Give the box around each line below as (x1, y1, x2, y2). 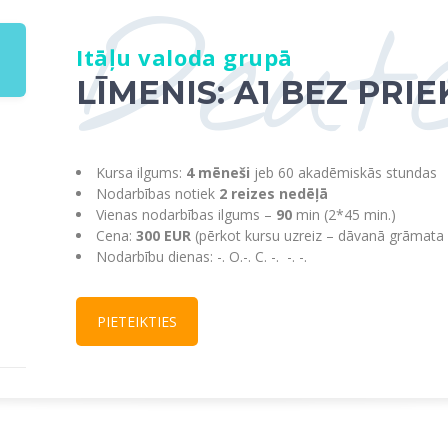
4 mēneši (186, 162, 250, 182)
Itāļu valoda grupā (76, 41, 293, 72)
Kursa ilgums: (96, 162, 186, 182)
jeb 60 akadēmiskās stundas (250, 162, 437, 182)
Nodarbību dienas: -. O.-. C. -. (96, 246, 279, 266)
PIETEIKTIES (97, 311, 177, 331)
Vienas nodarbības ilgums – (96, 204, 276, 224)
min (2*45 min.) (292, 204, 396, 224)
